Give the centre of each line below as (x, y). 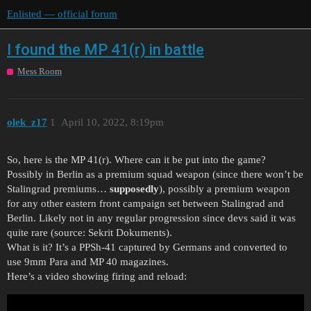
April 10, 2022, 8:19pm (112, 122)
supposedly (134, 189)
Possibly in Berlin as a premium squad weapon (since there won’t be (155, 175)
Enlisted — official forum (62, 14)
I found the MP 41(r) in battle (106, 49)
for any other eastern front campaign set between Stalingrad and (145, 204)
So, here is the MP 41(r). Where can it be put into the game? (136, 160)
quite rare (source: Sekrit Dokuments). (90, 233)
